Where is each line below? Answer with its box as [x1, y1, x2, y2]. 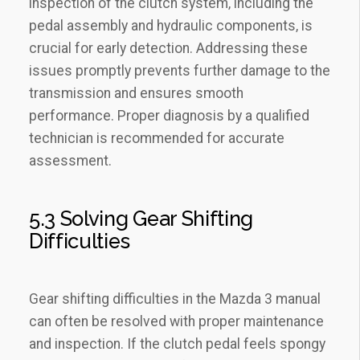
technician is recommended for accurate [29, 129, 284, 146]
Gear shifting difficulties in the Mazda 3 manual [29, 290, 321, 307]
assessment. [29, 152, 112, 169]
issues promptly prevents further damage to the [29, 62, 330, 79]
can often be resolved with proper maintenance [29, 313, 324, 329]
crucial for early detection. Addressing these [29, 39, 308, 56]
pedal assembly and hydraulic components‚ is [29, 17, 313, 34]
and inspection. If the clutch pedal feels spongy [29, 335, 325, 352]
